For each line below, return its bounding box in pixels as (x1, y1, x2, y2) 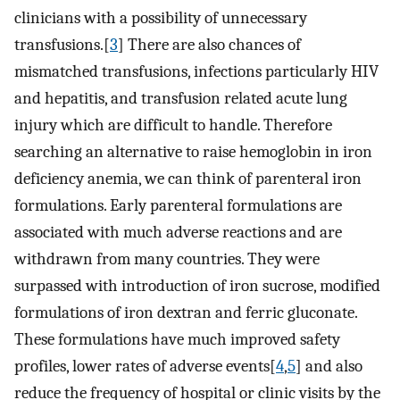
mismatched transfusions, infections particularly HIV (14, 62, 379, 82)
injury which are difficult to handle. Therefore (14, 115, 332, 136)
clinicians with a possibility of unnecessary (14, 8, 307, 29)
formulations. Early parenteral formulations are (14, 196, 342, 216)
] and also (296, 356, 362, 377)
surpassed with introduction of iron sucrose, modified (14, 276, 380, 296)
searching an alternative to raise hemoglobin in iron (14, 142, 372, 162)
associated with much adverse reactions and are (14, 222, 342, 243)
